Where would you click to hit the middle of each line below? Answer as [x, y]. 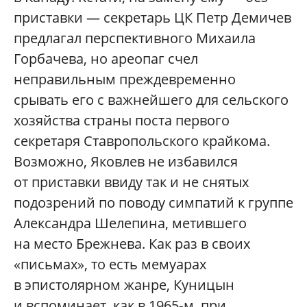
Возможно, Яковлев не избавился [126, 162]
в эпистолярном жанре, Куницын [124, 285]
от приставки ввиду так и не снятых [131, 182]
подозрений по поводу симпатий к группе [153, 203]
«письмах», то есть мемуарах [110, 265]
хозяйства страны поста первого [122, 121]
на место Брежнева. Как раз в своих [132, 244]
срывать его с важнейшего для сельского [151, 100]
